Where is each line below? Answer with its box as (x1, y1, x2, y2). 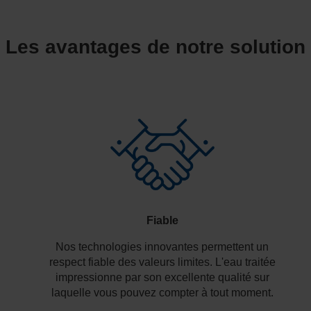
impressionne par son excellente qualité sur (55, 271, 269, 283)
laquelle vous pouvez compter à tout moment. (51, 286, 274, 299)
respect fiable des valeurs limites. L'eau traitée (49, 255, 276, 268)
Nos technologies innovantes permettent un (56, 240, 269, 253)
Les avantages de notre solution (6, 35, 305, 58)
